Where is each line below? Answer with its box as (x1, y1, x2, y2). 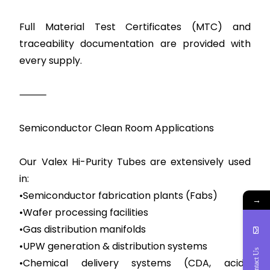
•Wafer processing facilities (19, 206, 149, 219)
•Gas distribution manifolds (19, 222, 146, 236)
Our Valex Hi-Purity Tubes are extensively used (19, 155, 251, 169)
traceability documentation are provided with (19, 37, 251, 51)
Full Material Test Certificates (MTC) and (19, 20, 251, 34)
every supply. (19, 54, 83, 67)
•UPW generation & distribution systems (19, 239, 208, 253)
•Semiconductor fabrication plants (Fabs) (19, 189, 218, 202)
